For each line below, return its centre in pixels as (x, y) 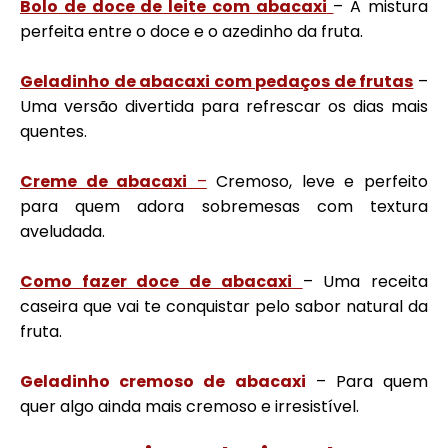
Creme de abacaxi (104, 181)
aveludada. (62, 231)
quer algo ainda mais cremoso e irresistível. (189, 406)
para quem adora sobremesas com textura (224, 206)
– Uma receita (365, 281)
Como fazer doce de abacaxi (156, 281)
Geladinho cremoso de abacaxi (163, 381)
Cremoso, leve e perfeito (317, 181)
